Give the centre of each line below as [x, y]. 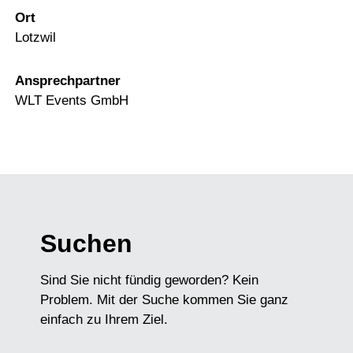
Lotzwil [35, 37]
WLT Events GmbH [72, 100]
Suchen [86, 243]
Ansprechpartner [68, 80]
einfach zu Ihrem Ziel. [104, 320]
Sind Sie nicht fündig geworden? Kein [149, 281]
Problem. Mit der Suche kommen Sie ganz [164, 300]
